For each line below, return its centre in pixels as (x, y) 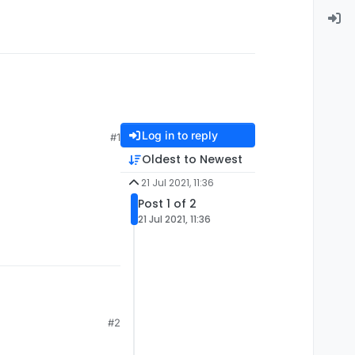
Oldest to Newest (192, 160)
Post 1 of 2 (167, 204)
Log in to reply (179, 136)
